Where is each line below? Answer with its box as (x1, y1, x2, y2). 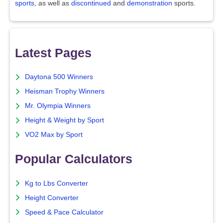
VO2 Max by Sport (25, 131, 83, 139)
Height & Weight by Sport (25, 116, 104, 124)
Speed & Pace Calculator (25, 208, 104, 216)
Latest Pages (15, 45, 92, 60)
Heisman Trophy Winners (25, 88, 105, 96)
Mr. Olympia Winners (25, 102, 91, 110)
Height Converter (25, 194, 79, 202)
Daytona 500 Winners (25, 73, 93, 81)
